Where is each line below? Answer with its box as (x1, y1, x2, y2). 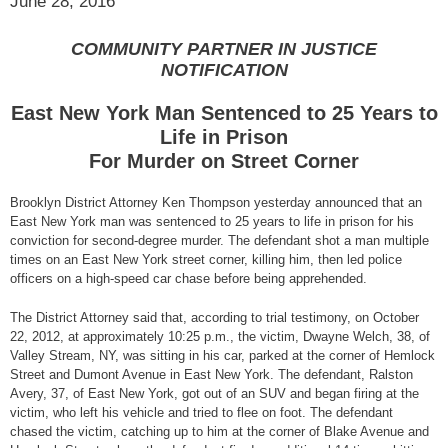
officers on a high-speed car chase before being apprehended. (10, 271, 367, 287)
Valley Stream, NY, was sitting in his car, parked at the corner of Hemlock (10, 347, 435, 363)
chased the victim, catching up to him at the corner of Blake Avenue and (10, 423, 429, 439)
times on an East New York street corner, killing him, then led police (10, 252, 402, 268)
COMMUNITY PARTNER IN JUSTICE (71, 39, 377, 60)
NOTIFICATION (160, 60, 288, 81)
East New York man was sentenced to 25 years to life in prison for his (10, 214, 414, 230)
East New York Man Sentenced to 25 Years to (10, 102, 438, 125)
